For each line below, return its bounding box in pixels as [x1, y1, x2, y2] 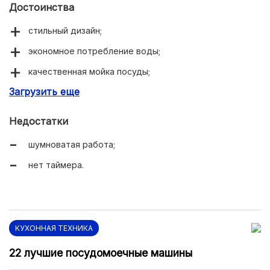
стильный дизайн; [28, 25, 102, 36]
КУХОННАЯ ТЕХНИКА [15, 224, 93, 233]
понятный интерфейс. [28, 87, 119, 98]
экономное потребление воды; [28, 46, 160, 57]
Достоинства [9, 1, 74, 14]
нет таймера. [28, 160, 84, 171]
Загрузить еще [9, 86, 80, 98]
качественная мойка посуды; [28, 66, 150, 77]
